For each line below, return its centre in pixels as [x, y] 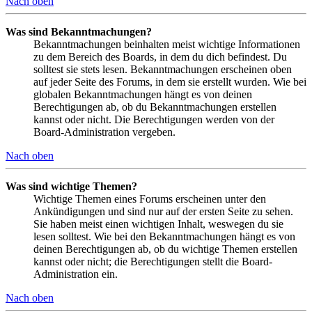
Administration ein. [76, 274]
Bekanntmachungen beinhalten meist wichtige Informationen [167, 44]
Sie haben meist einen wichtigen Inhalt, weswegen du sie [158, 224]
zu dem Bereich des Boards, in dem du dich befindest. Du [160, 56]
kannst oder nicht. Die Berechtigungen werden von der [154, 119]
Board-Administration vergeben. [104, 132]
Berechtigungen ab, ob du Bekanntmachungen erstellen [155, 107]
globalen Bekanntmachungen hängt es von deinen [143, 94]
